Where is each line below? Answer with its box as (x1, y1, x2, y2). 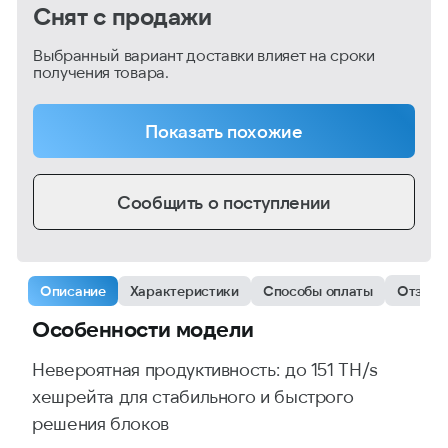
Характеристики (129, 281, 239, 299)
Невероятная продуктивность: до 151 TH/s (32, 358, 378, 380)
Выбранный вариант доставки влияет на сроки (33, 45, 375, 64)
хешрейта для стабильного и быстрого (32, 385, 354, 407)
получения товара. (33, 62, 169, 81)
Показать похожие (145, 120, 303, 142)
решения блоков (32, 412, 169, 434)
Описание (40, 281, 106, 299)
